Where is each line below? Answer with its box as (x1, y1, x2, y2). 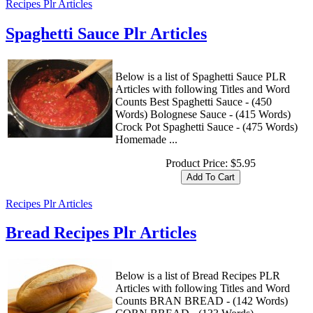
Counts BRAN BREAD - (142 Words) (115, 295, 288, 307)
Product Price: (165, 156, 231, 169)
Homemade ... (115, 133, 177, 145)
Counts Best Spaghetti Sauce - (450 (115, 95, 272, 108)
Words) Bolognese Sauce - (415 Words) (115, 108, 291, 120)
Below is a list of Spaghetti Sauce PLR (115, 70, 286, 82)
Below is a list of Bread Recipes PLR (115, 270, 280, 282)
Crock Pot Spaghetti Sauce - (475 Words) (115, 120, 298, 133)
